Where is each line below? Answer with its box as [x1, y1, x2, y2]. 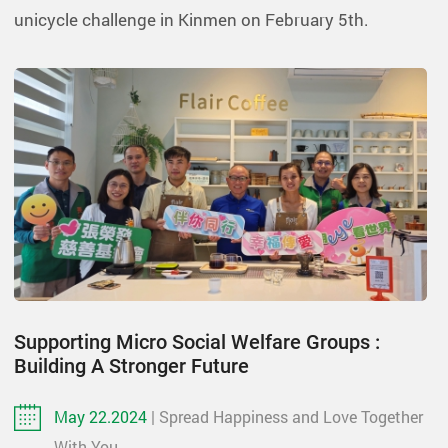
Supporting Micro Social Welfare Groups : [14, 329, 380, 354]
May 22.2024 [54, 405, 151, 427]
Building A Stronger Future [14, 353, 249, 378]
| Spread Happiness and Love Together [151, 405, 423, 427]
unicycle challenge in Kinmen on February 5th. [14, 7, 369, 31]
